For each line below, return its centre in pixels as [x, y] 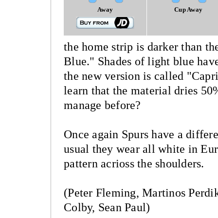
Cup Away [188, 9]
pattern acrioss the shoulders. [134, 163]
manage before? [102, 105]
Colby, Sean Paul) [107, 207]
